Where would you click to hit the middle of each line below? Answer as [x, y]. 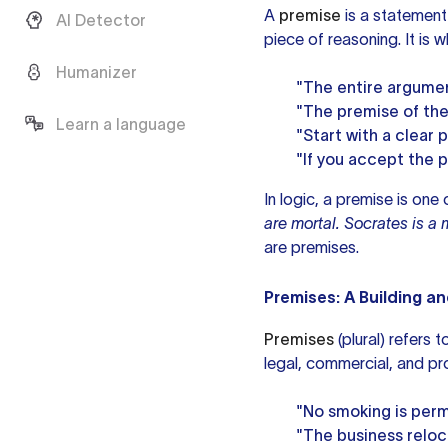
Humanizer [96, 72]
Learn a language [121, 124]
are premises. [311, 247]
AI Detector [101, 20]
